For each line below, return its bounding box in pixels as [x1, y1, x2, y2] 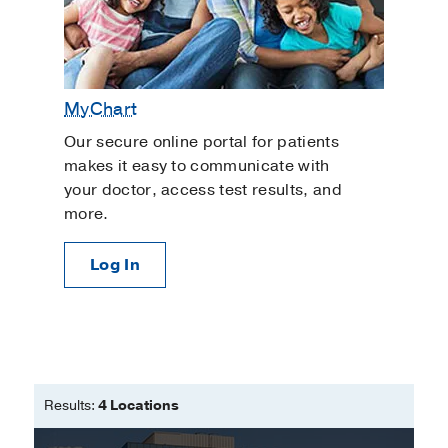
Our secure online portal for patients [64, 131, 339, 154]
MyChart [64, 96, 138, 121]
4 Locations [98, 396, 179, 416]
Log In [90, 254, 140, 277]
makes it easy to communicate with [64, 155, 330, 178]
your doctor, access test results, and [64, 179, 342, 202]
